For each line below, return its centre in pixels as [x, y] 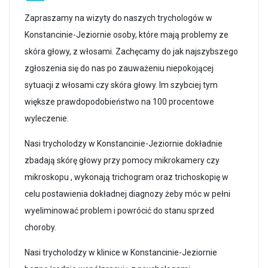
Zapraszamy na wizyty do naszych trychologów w [118, 18]
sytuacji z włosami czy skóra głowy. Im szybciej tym [121, 85]
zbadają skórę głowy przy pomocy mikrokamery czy [122, 161]
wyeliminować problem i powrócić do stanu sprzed [119, 211]
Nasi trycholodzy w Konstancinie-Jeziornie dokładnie [124, 144]
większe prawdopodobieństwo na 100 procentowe [119, 102]
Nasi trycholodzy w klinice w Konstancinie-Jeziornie [121, 253]
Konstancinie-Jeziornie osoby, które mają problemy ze [127, 35]
